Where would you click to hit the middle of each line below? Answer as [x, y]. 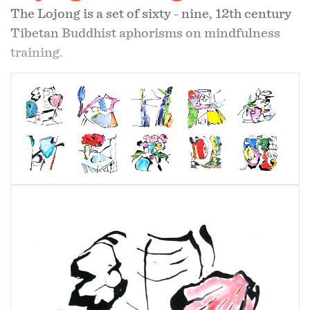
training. [37, 52]
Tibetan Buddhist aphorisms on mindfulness [145, 33]
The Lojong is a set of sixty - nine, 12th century [151, 13]
